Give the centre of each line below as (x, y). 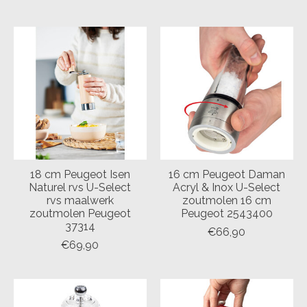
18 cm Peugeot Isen (80, 175)
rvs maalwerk (80, 201)
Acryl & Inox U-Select (227, 188)
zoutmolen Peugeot (80, 214)
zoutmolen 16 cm (226, 201)
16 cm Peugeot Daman (226, 175)
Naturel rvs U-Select (80, 188)
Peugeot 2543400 (226, 214)
